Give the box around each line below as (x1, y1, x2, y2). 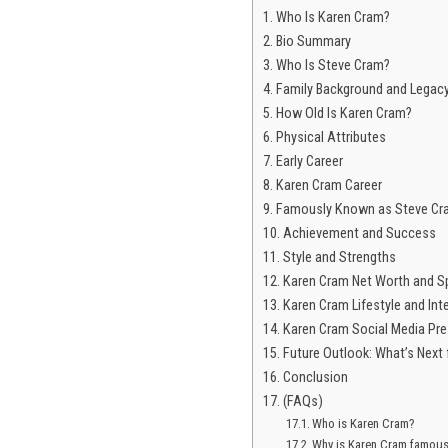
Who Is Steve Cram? (275, 57, 390, 75)
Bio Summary (275, 33, 351, 51)
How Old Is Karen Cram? (275, 105, 412, 123)
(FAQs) (282, 393, 323, 411)
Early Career (275, 153, 343, 171)
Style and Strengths (282, 249, 396, 267)
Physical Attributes (275, 129, 386, 147)
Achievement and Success (282, 225, 436, 243)
